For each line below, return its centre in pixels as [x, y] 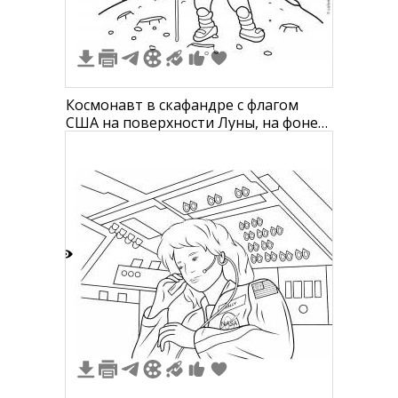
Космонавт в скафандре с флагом [182, 105]
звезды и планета [128, 140]
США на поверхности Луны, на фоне [192, 123]
